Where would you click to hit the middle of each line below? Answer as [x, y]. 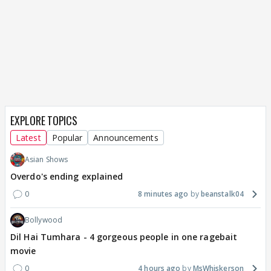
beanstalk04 [222, 194]
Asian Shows [47, 160]
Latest [28, 138]
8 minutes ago [163, 194]
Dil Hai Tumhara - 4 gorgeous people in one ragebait [124, 237]
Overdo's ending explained [67, 177]
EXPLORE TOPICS [44, 121]
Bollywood [44, 220]
